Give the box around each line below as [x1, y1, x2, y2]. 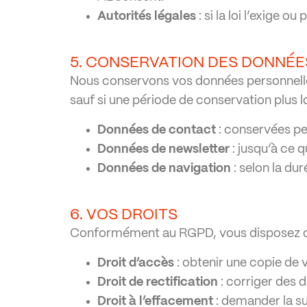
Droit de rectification [97, 276, 218, 288]
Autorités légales [97, 10, 196, 23]
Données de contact [97, 124, 216, 136]
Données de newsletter [97, 143, 230, 156]
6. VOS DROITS [70, 208, 177, 222]
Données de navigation [97, 162, 231, 175]
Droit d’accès [97, 257, 174, 269]
